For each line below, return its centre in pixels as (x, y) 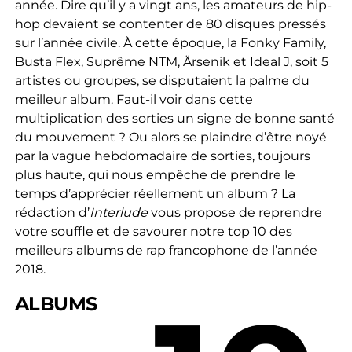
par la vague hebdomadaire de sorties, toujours (162, 156)
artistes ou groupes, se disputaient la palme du (162, 80)
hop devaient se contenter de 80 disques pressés (170, 24)
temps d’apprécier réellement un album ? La (155, 193)
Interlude (118, 212)
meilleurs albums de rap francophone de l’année (166, 250)
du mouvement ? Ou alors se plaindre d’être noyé (170, 137)
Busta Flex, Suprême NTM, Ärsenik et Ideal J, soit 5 (171, 61)
